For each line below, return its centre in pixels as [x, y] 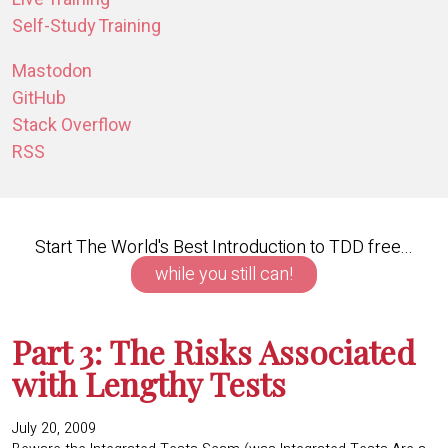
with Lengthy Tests [149, 384]
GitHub [39, 99]
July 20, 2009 [54, 428]
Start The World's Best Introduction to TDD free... [224, 248]
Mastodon [52, 72]
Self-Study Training [86, 27]
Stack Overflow [71, 126]
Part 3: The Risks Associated [213, 352]
